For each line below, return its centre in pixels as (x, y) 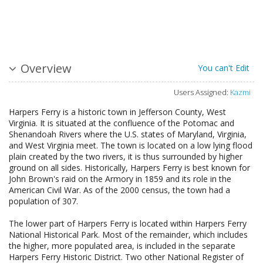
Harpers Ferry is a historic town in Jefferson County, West (117, 112)
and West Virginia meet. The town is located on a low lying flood (131, 146)
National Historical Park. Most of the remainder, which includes (128, 235)
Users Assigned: (201, 92)
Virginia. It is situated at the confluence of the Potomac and (122, 123)
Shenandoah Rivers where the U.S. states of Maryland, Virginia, (128, 134)
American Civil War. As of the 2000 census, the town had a (119, 190)
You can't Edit (224, 68)
